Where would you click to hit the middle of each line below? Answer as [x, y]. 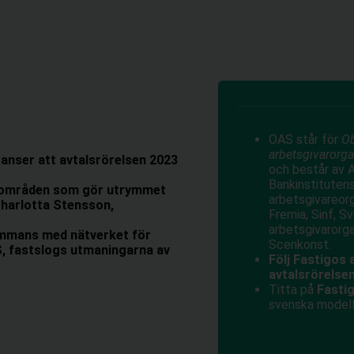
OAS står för [305, 139]
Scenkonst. [300, 245]
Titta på [293, 290]
